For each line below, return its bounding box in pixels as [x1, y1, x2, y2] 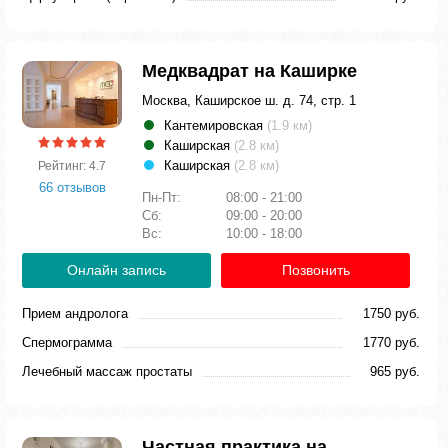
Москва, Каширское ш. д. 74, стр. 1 [142, 93, 356, 108]
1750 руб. [363, 306, 420, 321]
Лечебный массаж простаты [22, 364, 192, 379]
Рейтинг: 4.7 [38, 158, 106, 173]
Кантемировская [164, 118, 267, 133]
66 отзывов [38, 179, 106, 195]
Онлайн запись [67, 262, 166, 278]
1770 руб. [363, 335, 420, 350]
